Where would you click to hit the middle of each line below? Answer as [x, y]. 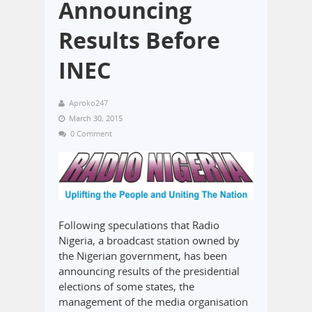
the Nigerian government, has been [143, 255]
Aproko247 [88, 102]
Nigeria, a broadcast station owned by [149, 240]
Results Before [139, 40]
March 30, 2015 [96, 118]
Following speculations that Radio [139, 225]
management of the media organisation [153, 301]
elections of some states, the [126, 286]
